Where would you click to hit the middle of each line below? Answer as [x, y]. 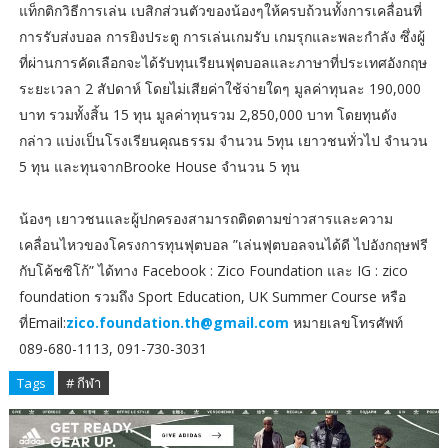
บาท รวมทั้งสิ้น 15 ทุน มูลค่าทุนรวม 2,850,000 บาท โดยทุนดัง [207, 115]
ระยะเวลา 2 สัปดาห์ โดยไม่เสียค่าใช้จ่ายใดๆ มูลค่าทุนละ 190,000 [219, 89]
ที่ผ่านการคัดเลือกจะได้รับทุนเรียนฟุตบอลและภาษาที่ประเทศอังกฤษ [222, 63]
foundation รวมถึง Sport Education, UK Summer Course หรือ [212, 297]
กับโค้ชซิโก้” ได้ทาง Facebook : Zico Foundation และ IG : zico [213, 271]
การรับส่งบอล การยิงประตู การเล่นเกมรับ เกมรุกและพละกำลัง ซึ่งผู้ [221, 37]
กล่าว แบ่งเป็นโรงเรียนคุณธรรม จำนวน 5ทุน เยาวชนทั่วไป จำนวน [223, 141]
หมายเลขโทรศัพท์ [345, 323]
